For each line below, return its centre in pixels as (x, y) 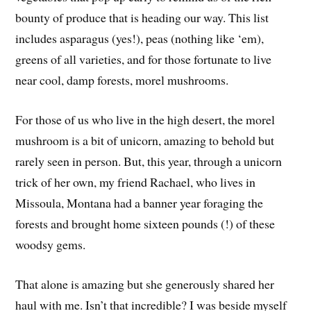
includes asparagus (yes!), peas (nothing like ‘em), (140, 38)
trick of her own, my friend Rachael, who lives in (136, 182)
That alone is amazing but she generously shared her (145, 284)
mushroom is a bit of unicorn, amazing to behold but (145, 140)
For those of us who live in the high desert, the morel (145, 119)
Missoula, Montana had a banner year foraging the (140, 202)
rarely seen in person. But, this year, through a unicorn (149, 161)
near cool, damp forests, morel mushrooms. (122, 79)
